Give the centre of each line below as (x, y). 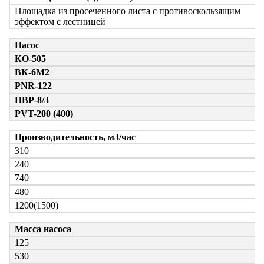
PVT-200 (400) (44, 113)
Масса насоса (43, 229)
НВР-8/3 (32, 100)
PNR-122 (33, 86)
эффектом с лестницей (60, 21)
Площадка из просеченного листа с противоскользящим (128, 11)
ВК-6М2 (32, 72)
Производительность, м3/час (75, 137)
